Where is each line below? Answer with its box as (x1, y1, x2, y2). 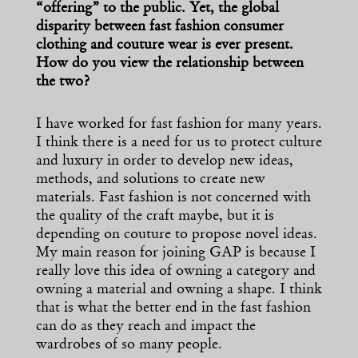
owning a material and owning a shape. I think (36, 283, 322, 298)
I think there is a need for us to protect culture (36, 136, 322, 151)
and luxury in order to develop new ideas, (36, 154, 293, 169)
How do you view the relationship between (36, 57, 304, 72)
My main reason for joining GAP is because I (36, 246, 316, 261)
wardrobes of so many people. (36, 338, 226, 353)
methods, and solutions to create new (36, 173, 265, 188)
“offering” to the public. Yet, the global (36, 2, 279, 17)
